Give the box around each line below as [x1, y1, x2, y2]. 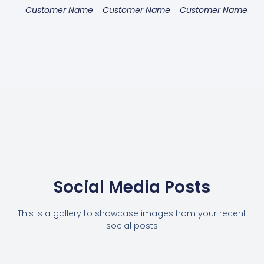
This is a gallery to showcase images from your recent [18, 207, 246, 220]
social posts [106, 220, 158, 232]
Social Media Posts [54, 175, 210, 199]
